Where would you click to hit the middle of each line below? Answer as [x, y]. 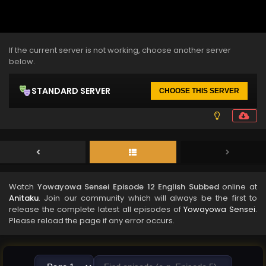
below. [22, 61]
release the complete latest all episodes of [96, 209]
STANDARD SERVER [71, 91]
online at [238, 187]
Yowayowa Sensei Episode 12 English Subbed [128, 187]
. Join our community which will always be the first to [148, 198]
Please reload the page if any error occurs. [92, 221]
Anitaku [24, 198]
